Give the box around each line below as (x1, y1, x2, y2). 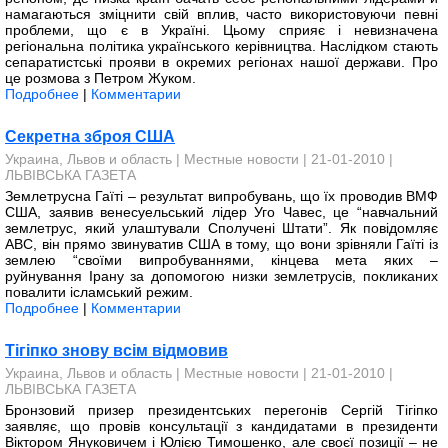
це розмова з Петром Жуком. (5, 70, 196, 86)
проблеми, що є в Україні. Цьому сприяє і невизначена (5, 22, 438, 38)
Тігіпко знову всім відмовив (5, 342, 228, 359)
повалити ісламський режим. (5, 284, 193, 300)
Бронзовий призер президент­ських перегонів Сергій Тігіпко (5, 402, 438, 418)
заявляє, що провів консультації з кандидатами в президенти (5, 418, 438, 434)
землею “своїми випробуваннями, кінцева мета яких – (5, 252, 438, 268)
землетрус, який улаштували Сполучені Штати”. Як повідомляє (5, 220, 438, 236)
